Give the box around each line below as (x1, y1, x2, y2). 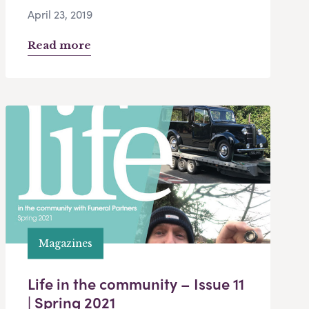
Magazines (39, 237, 92, 250)
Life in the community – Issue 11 (28, 272, 244, 295)
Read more (28, 39, 91, 52)
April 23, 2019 (28, 6, 92, 23)
